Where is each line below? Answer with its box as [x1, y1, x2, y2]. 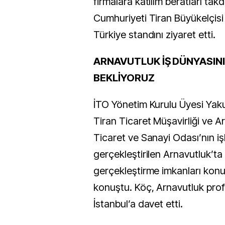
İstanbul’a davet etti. [93, 197, 183, 210]
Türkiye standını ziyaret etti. [93, 28, 215, 41]
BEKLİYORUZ [93, 71, 155, 84]
